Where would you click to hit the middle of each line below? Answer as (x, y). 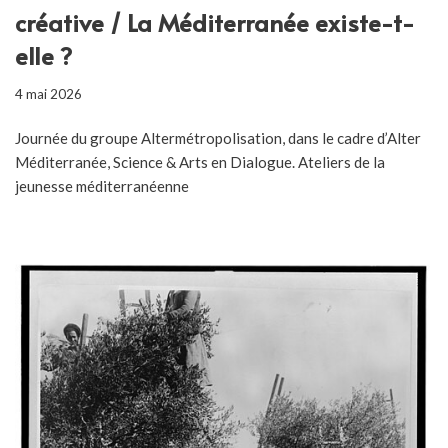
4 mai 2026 (48, 94)
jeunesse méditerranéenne (102, 186)
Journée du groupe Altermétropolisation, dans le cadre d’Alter (218, 138)
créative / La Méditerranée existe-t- (215, 23)
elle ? (43, 56)
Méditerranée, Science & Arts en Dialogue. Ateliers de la (200, 162)
